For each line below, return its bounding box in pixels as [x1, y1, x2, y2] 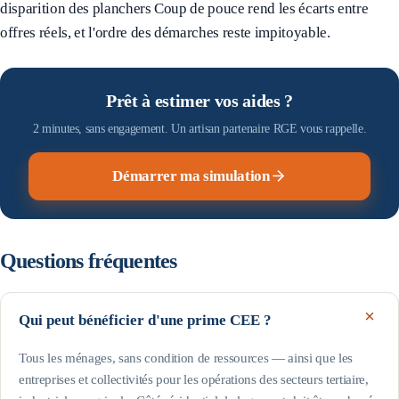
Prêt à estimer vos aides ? [105, 90, 294, 110]
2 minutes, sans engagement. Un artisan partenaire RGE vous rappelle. [32, 121, 367, 136]
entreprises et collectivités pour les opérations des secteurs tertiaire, [19, 372, 369, 387]
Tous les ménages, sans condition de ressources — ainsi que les [19, 351, 353, 366]
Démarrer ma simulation [112, 167, 270, 184]
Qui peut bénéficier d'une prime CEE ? [19, 311, 272, 329]
